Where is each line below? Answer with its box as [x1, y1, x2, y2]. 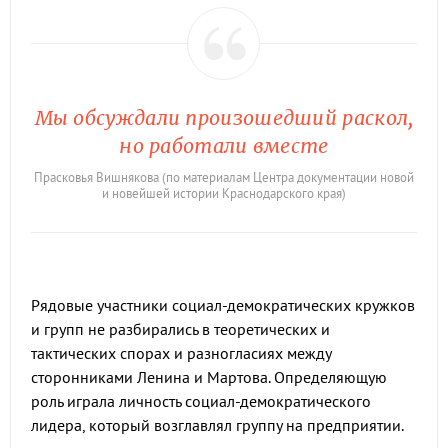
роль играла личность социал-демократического [31, 391, 371, 411]
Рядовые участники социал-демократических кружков [31, 295, 415, 315]
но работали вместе [119, 133, 329, 158]
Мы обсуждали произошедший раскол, [34, 105, 414, 130]
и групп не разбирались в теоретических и [31, 319, 330, 339]
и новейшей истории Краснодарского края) [102, 185, 346, 202]
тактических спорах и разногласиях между [31, 343, 331, 363]
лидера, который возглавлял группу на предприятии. [31, 415, 404, 435]
